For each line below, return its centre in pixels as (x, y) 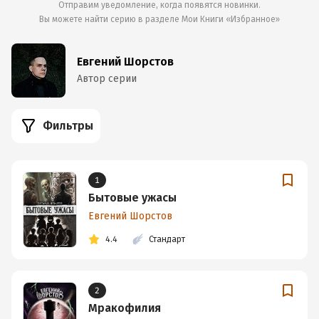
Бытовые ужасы (132, 198)
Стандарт (167, 239)
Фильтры (68, 126)
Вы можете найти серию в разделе (110, 19)
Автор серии (107, 79)
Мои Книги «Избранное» (231, 19)
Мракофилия (125, 308)
